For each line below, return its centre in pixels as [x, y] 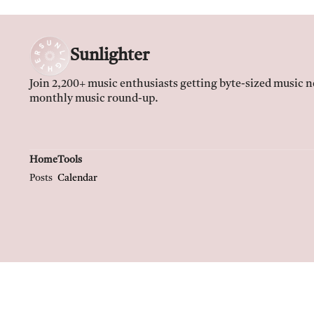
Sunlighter [110, 56]
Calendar [77, 178]
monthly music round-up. [94, 99]
